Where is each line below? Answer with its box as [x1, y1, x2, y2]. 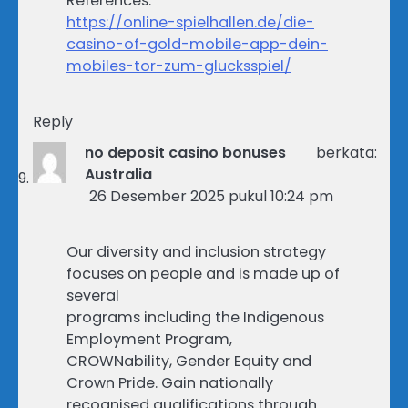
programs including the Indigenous [66, 307, 324, 329]
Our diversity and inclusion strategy [66, 241, 326, 263]
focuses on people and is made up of [66, 263, 340, 285]
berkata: [316, 142, 377, 164]
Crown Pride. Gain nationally [66, 372, 273, 394]
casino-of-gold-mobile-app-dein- [66, 34, 328, 56]
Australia [85, 164, 153, 186]
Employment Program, [66, 329, 232, 351]
